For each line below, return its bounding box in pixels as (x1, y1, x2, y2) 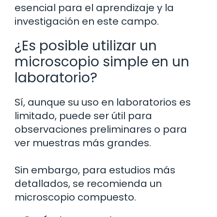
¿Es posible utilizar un (15, 36, 157, 56)
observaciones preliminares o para (15, 123, 187, 137)
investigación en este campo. (15, 15, 159, 29)
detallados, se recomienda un (15, 177, 162, 191)
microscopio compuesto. (15, 190, 136, 204)
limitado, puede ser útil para (15, 109, 152, 123)
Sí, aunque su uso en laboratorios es (15, 95, 191, 109)
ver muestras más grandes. (15, 136, 151, 150)
